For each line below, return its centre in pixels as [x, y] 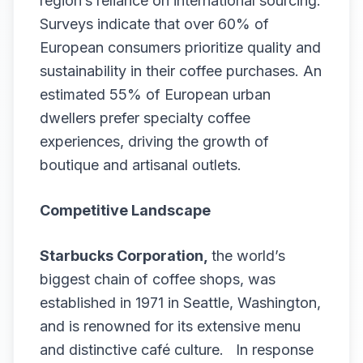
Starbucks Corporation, [126, 256]
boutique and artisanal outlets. [141, 165]
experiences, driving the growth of [154, 141]
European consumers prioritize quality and [180, 47]
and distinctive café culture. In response [177, 350]
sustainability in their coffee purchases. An [181, 71]
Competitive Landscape [125, 210]
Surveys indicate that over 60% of [154, 24]
